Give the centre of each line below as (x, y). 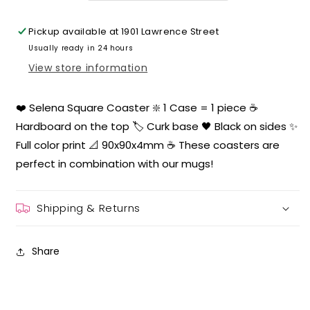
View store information (88, 67)
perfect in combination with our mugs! (115, 163)
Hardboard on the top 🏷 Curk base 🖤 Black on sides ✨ (157, 126)
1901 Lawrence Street (170, 31)
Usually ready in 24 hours (81, 48)
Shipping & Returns (89, 208)
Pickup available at (75, 31)
